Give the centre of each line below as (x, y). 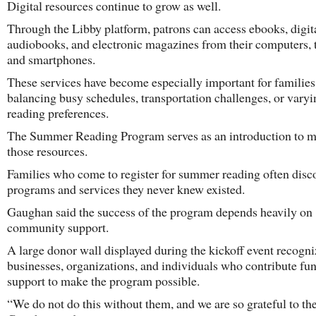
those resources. (47, 151)
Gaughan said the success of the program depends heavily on (160, 212)
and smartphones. (51, 59)
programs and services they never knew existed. (126, 189)
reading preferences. (58, 113)
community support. (58, 227)
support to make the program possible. (103, 281)
